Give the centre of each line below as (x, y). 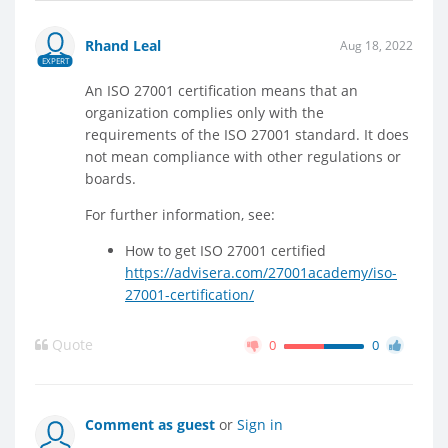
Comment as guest (152, 424)
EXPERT (55, 60)
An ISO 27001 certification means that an (221, 90)
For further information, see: (180, 214)
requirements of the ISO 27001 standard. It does (247, 134)
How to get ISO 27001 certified (225, 250)
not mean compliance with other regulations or (243, 156)
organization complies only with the (204, 112)
